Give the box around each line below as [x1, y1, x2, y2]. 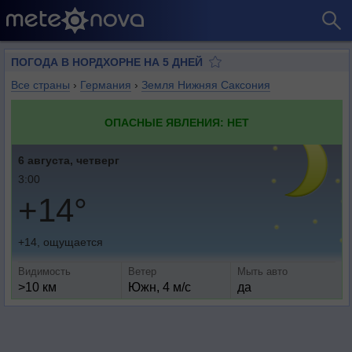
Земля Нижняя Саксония [141, 79, 270, 91]
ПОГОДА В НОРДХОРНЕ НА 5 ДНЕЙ [11, 56, 203, 68]
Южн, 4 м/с [127, 280, 191, 294]
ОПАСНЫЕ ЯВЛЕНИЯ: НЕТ [104, 116, 249, 129]
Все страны [11, 79, 70, 91]
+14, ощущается [18, 236, 103, 248]
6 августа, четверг [18, 154, 119, 167]
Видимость [18, 266, 71, 277]
